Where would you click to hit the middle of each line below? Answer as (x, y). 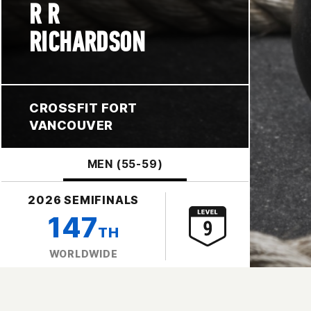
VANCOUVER (71, 125)
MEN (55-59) (125, 163)
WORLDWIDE (83, 253)
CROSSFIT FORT (84, 108)
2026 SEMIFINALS (84, 200)
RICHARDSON (87, 42)
